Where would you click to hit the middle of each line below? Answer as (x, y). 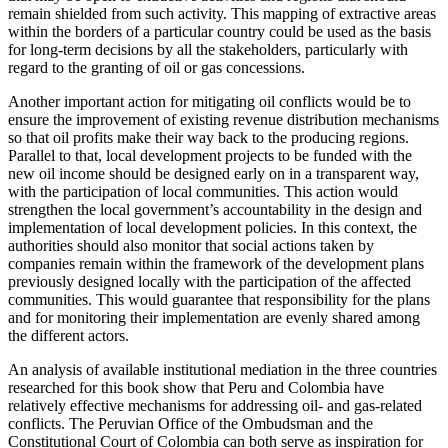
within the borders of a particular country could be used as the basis (219, 32)
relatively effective (68, 406)
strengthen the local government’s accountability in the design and (215, 210)
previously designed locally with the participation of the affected (209, 282)
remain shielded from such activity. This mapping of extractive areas (222, 14)
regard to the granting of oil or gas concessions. (156, 68)
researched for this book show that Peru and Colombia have (196, 388)
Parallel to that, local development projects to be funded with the (210, 156)
